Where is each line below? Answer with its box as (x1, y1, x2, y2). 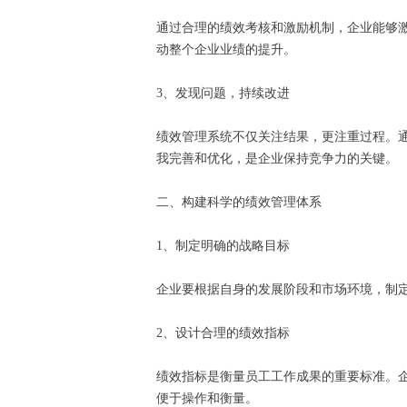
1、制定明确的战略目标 (156, 239, 297, 253)
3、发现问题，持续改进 (156, 86, 297, 101)
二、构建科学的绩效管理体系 (156, 195, 329, 210)
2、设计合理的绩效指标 (156, 326, 297, 341)
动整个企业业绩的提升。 (156, 43, 303, 57)
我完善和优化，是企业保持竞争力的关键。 (156, 152, 405, 166)
